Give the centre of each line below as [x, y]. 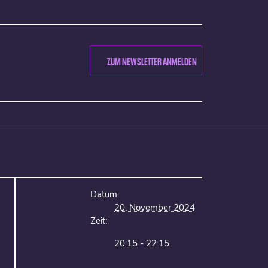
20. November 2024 [155, 208]
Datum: [105, 194]
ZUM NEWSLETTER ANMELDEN [152, 60]
